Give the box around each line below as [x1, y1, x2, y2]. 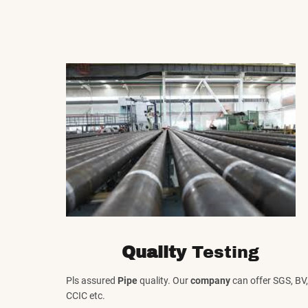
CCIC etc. [66, 289, 105, 301]
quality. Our [137, 274, 190, 286]
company [190, 274, 230, 286]
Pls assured [66, 274, 118, 286]
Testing [186, 243, 260, 261]
